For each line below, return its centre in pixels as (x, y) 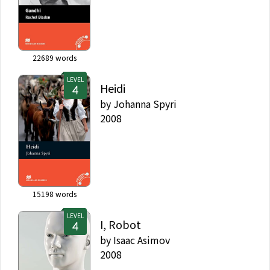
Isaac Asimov (142, 240)
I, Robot (121, 224)
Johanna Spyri (145, 103)
